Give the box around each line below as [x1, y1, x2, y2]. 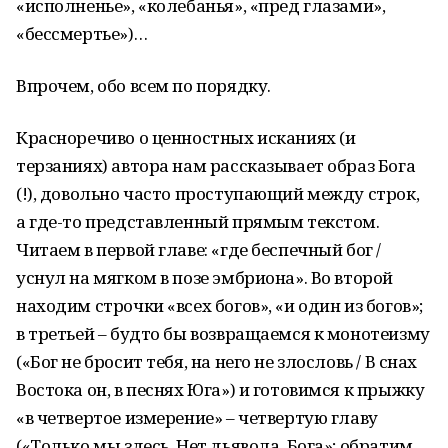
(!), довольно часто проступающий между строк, [16, 182, 420, 205]
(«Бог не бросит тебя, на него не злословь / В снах [16, 350, 417, 373]
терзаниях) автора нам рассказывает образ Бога [16, 154, 416, 177]
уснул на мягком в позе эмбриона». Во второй [16, 266, 393, 289]
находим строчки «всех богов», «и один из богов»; [16, 294, 423, 317]
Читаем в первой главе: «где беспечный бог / [16, 238, 381, 261]
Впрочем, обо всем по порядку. [16, 74, 271, 97]
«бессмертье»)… [16, 22, 148, 45]
